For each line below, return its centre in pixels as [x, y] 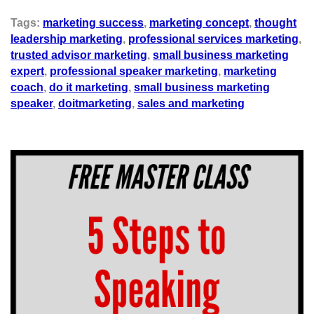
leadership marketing [67, 39]
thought [275, 22]
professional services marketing [213, 39]
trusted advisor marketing [79, 55]
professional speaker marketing [134, 71]
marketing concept [199, 22]
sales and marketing [191, 103]
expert [27, 71]
